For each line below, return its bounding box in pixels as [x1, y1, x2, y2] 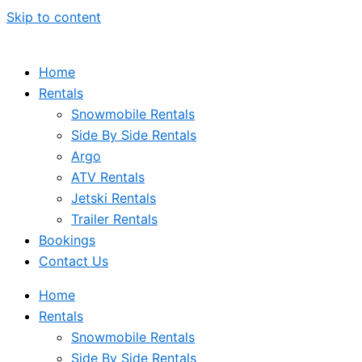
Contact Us [39, 253, 108, 269]
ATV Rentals [71, 169, 145, 185]
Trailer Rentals [71, 211, 158, 227]
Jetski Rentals [71, 190, 156, 206]
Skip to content [6, 9, 101, 25]
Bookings [39, 232, 95, 248]
